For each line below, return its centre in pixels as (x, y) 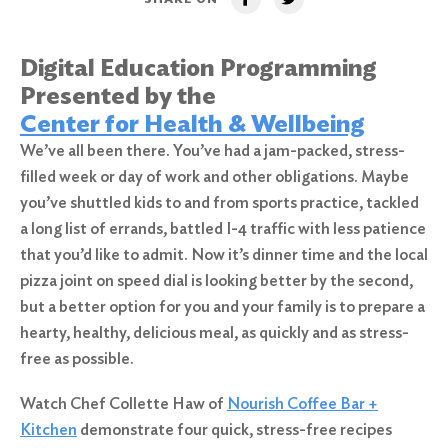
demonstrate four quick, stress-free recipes (234, 430)
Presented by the (118, 95)
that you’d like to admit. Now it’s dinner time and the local (224, 254)
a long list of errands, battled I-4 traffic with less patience (223, 228)
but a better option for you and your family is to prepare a (222, 306)
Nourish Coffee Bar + (302, 404)
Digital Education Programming (198, 67)
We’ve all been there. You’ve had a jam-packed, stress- (212, 150)
